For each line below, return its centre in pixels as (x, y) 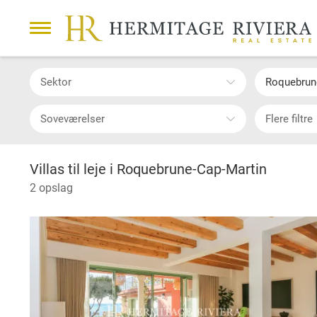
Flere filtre (292, 119)
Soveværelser (76, 119)
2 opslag (51, 188)
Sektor (59, 82)
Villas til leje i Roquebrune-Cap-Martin (148, 169)
